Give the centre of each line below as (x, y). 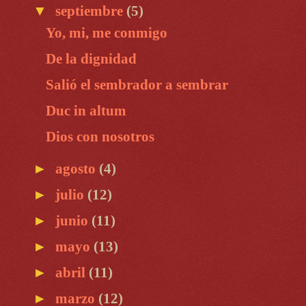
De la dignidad (91, 59)
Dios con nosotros (100, 137)
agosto (77, 169)
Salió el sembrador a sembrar (137, 85)
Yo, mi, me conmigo (106, 33)
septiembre (91, 11)
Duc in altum (86, 111)
